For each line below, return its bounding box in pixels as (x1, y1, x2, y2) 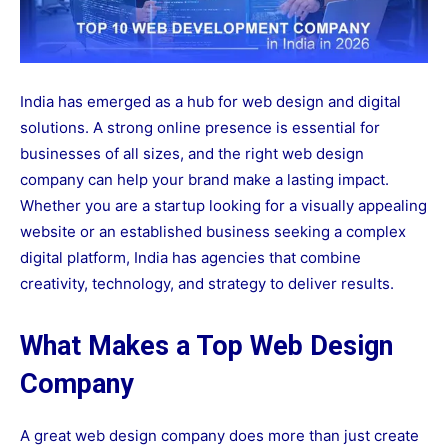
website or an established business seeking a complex (20, 222, 406, 242)
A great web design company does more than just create (20, 426, 419, 446)
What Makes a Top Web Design (20, 330, 393, 363)
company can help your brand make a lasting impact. (20, 170, 389, 190)
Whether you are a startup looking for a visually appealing (20, 196, 427, 216)
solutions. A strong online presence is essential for (20, 118, 380, 138)
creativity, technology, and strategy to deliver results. (20, 274, 394, 294)
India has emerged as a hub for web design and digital (20, 92, 401, 112)
